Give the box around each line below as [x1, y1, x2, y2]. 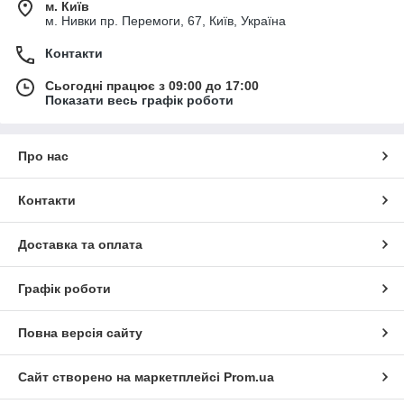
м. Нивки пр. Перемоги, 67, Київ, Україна [45, 14, 286, 29]
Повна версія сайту [18, 326, 142, 341]
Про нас [18, 149, 69, 164]
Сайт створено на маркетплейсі [18, 370, 224, 385]
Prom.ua [224, 370, 274, 385]
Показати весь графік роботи [45, 93, 234, 108]
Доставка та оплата [18, 237, 142, 252]
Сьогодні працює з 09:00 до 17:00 [45, 78, 259, 94]
